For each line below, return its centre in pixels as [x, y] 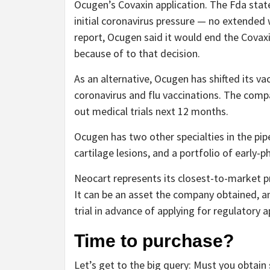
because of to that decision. [137, 53]
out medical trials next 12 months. [151, 111]
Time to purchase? [154, 240]
